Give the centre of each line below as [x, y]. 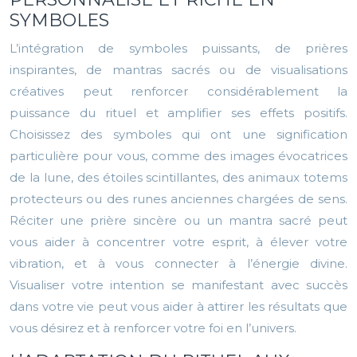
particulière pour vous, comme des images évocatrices [178, 156]
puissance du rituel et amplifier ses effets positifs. [178, 113]
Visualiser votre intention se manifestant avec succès [178, 285]
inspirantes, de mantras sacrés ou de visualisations [178, 70]
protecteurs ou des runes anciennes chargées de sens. [178, 199]
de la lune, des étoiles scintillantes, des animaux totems [178, 178]
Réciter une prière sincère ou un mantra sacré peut [178, 221]
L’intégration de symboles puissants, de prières [178, 49]
